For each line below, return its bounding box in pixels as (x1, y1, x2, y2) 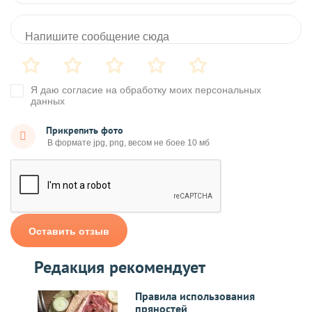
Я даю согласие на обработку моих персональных (31, 84, 261, 96)
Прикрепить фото (46, 125, 123, 136)
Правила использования (135, 290, 255, 303)
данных (31, 95, 65, 107)
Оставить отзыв (29, 226, 109, 237)
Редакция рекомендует (34, 258, 205, 277)
